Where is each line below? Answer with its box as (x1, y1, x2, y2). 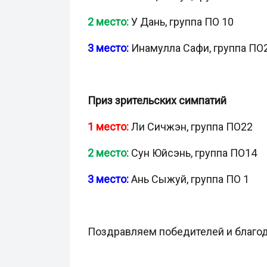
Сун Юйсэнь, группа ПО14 (129, 147, 257, 159)
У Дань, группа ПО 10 (129, 15, 234, 28)
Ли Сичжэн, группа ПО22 (131, 120, 253, 133)
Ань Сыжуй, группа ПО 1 (131, 173, 249, 185)
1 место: (88, 120, 131, 133)
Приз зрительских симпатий (88, 94, 226, 107)
